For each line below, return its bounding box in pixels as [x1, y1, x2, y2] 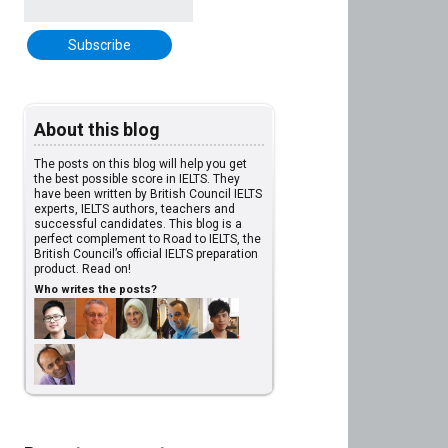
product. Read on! [34, 262, 132, 277]
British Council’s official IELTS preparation [34, 247, 259, 262]
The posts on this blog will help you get [34, 157, 248, 172]
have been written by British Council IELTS [34, 187, 263, 202]
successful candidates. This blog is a [34, 217, 243, 232]
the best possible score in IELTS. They [34, 172, 241, 187]
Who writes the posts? [34, 283, 158, 297]
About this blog [34, 119, 161, 141]
